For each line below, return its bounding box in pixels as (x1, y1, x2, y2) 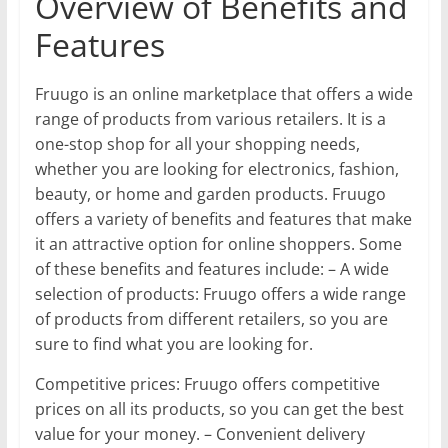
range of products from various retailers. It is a (34, 107, 386, 130)
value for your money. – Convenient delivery (34, 422, 365, 445)
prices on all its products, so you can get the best (34, 397, 404, 420)
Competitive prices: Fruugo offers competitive (34, 372, 380, 395)
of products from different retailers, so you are (34, 307, 388, 330)
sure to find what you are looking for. (34, 332, 313, 355)
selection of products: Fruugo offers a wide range (34, 282, 406, 305)
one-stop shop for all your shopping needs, (34, 132, 360, 155)
